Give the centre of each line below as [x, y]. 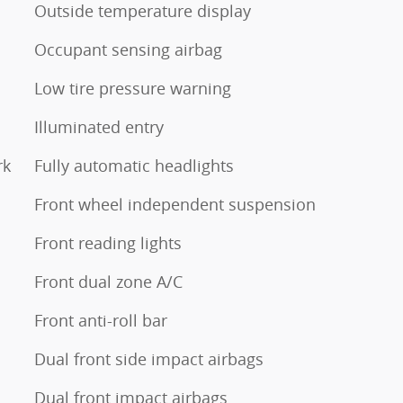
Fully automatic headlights [134, 166]
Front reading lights [108, 243]
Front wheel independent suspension [175, 204]
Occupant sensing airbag [128, 49]
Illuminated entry [99, 127]
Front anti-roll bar [101, 320]
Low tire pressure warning [133, 88]
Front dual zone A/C [108, 282]
